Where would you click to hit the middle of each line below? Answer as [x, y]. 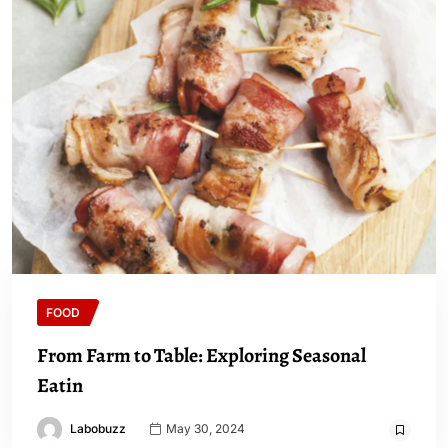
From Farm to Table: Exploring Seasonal [201, 355]
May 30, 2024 [204, 428]
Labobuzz [98, 428]
